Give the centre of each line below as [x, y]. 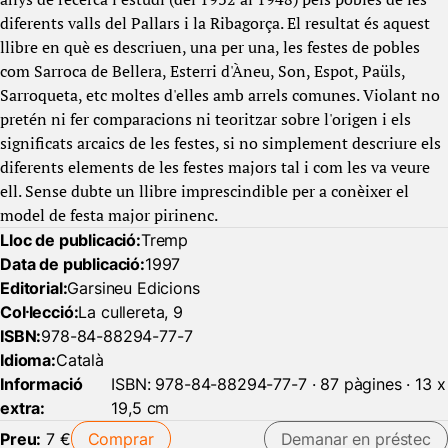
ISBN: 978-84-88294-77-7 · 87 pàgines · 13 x [278, 384]
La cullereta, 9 [131, 312]
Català [79, 360]
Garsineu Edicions [133, 288]
